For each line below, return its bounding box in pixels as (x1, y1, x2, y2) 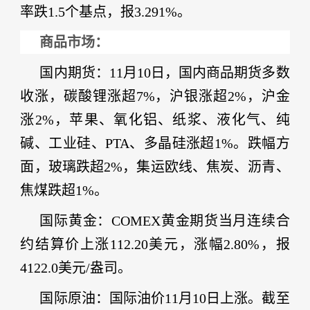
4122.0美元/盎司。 (20, 260, 132, 275)
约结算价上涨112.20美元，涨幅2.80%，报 (20, 237, 290, 252)
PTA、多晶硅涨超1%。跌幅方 (104, 136, 290, 151)
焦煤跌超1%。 (20, 183, 109, 198)
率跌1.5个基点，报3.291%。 (20, 4, 192, 19)
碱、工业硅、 (20, 136, 105, 151)
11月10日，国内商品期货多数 (109, 65, 290, 80)
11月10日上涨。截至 (165, 291, 290, 306)
